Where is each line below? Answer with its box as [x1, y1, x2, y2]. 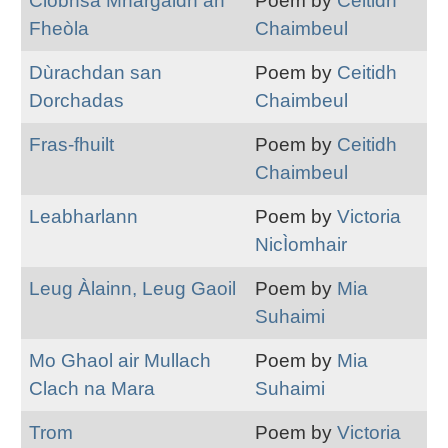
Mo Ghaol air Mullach [28, 350, 211, 372]
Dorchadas [28, 90, 124, 112]
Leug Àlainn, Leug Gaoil [28, 278, 236, 300]
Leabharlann [28, 206, 138, 228]
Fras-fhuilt [28, 134, 114, 156]
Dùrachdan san [28, 62, 162, 84]
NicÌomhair [254, 234, 347, 256]
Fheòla [28, 18, 89, 40]
